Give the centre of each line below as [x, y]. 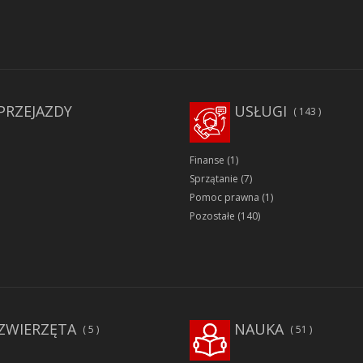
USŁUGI [261, 111]
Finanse [207, 160]
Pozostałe [212, 216]
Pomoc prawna [224, 198]
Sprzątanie [214, 179]
